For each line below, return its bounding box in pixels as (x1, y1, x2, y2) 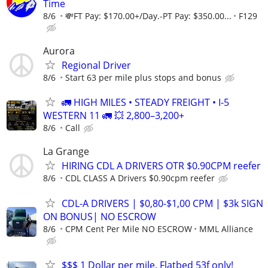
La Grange (43, 145, 89, 159)
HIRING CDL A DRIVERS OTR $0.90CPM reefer (62, 159, 261, 173)
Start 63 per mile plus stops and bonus (65, 72, 221, 84)
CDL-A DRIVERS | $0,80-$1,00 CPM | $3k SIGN (62, 196, 263, 210)
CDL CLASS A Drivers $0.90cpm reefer (65, 172, 215, 184)
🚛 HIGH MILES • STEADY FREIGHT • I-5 (62, 96, 229, 109)
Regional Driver (62, 59, 131, 72)
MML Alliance (199, 223, 253, 234)
